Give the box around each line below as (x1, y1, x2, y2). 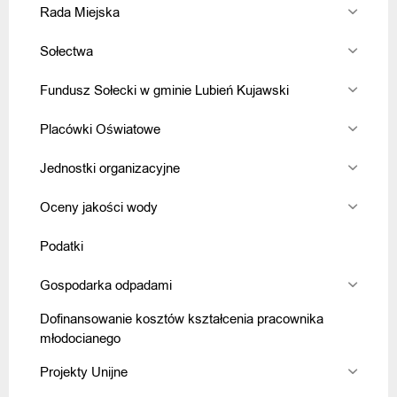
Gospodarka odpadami (40, 276, 172, 294)
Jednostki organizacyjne (40, 159, 180, 177)
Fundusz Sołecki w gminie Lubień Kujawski (40, 81, 289, 99)
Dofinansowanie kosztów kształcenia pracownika (40, 309, 323, 328)
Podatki (40, 237, 83, 255)
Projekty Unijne (40, 362, 128, 381)
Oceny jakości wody (40, 198, 158, 216)
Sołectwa (40, 42, 93, 60)
